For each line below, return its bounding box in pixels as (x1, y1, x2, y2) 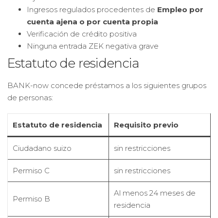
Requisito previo (114, 120, 179, 129)
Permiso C (13, 166, 50, 175)
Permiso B (13, 194, 50, 203)
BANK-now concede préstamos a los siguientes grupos (7, 81, 206, 90)
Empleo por (157, 5, 203, 14)
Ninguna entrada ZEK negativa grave (27, 41, 159, 51)
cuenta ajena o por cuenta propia (27, 17, 158, 26)
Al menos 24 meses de (114, 188, 196, 198)
